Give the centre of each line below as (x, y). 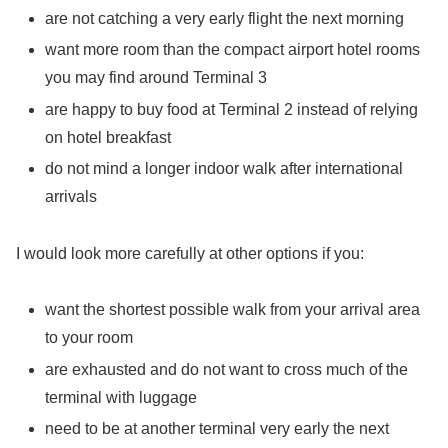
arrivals (71, 196)
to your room (89, 338)
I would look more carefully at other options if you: (190, 253)
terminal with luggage (121, 397)
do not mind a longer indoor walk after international (224, 168)
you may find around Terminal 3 (156, 78)
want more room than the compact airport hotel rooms (233, 50)
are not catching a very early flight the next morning (225, 19)
